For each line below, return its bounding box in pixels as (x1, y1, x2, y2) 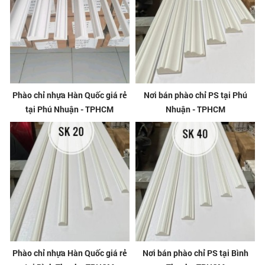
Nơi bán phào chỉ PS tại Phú (143, 89, 247, 101)
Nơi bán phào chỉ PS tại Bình (142, 247, 248, 258)
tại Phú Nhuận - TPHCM (25, 103, 114, 115)
